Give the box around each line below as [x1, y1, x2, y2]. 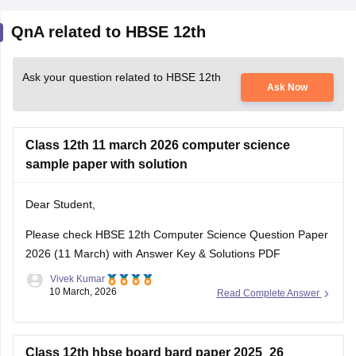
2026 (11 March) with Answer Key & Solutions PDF [25, 247, 281, 261]
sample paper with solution [25, 157, 188, 172]
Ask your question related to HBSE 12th [21, 71, 221, 84]
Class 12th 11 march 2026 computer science [25, 138, 290, 153]
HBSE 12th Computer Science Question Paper [95, 228, 328, 242]
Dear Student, [25, 198, 95, 211]
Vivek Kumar [49, 273, 105, 284]
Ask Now [267, 82, 308, 94]
